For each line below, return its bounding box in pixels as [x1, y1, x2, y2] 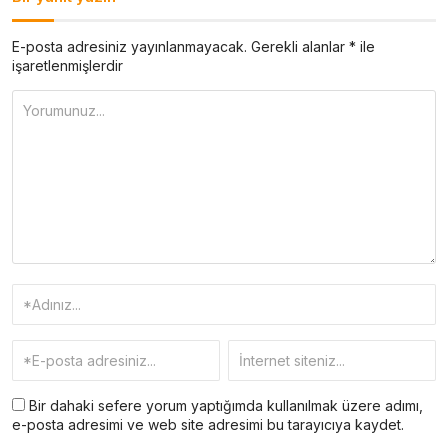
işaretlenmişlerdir [12, 56, 123, 74]
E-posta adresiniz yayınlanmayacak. [12, 37, 247, 55]
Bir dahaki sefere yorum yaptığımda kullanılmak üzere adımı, [25, 396, 423, 414]
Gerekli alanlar [251, 37, 349, 55]
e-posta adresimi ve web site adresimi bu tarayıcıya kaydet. [12, 415, 404, 433]
